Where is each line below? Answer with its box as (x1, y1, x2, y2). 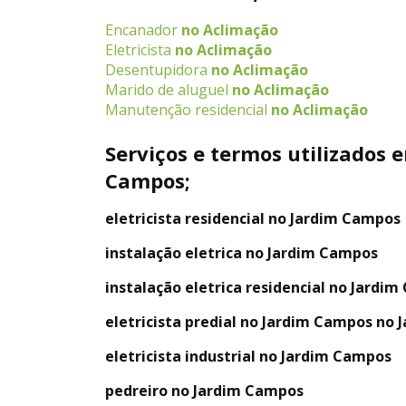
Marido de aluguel (105, 79, 228, 100)
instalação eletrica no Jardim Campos (105, 242, 378, 263)
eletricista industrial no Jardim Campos (105, 345, 391, 366)
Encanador (105, 19, 178, 40)
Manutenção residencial (105, 99, 267, 120)
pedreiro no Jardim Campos (105, 380, 304, 401)
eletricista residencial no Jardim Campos (105, 208, 401, 228)
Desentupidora (105, 59, 208, 80)
